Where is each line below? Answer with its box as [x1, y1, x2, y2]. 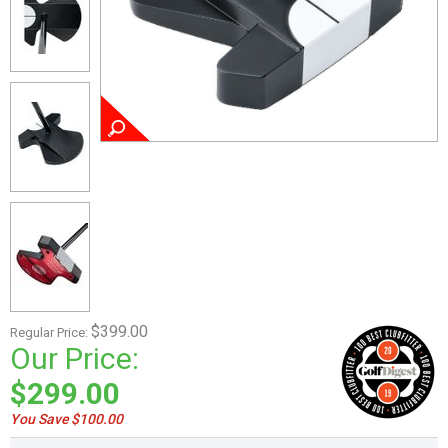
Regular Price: [10, 324, 91, 340]
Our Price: [10, 340, 139, 376]
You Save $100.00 [10, 410, 123, 427]
